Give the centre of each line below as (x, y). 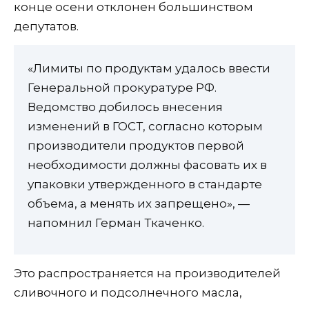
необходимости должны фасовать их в (147, 165)
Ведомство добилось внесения (125, 107)
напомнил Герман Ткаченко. (116, 222)
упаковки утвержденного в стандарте (145, 184)
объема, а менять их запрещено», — (139, 203)
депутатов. (46, 26)
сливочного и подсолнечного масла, (128, 293)
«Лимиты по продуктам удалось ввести (149, 68)
